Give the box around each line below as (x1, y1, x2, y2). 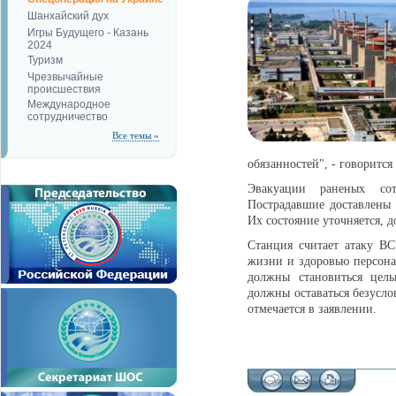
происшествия (27, 83, 101, 94)
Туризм (27, 54, 63, 66)
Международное (27, 98, 110, 110)
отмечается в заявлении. (247, 302, 380, 316)
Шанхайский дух (27, 10, 109, 22)
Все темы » (112, 130, 159, 141)
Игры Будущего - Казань (27, 27, 148, 39)
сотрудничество (27, 110, 108, 121)
